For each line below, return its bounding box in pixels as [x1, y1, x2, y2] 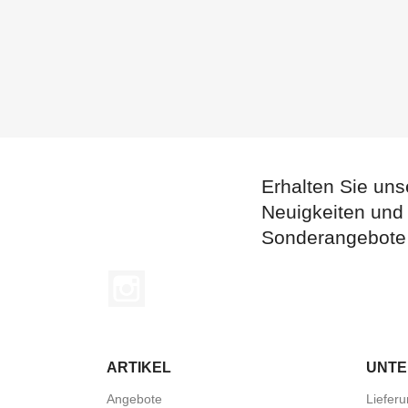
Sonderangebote [261, 226, 406, 248]
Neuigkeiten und [261, 200, 403, 222]
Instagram [145, 270, 209, 287]
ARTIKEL [107, 359, 171, 375]
